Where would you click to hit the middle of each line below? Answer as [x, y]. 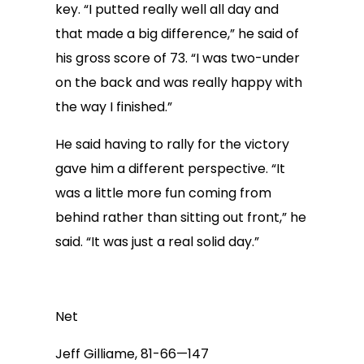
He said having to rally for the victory [172, 144]
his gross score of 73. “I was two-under [178, 58]
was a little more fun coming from [163, 193]
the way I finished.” [114, 107]
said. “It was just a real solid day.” [157, 242]
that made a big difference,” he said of [177, 34]
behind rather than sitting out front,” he [181, 217]
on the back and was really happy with [179, 82]
